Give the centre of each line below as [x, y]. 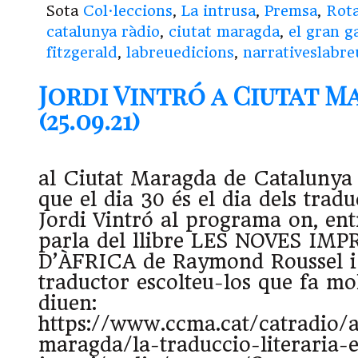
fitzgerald [82, 53]
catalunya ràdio [103, 32]
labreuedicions [180, 53]
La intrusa [219, 11]
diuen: [68, 304]
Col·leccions [128, 11]
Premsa [291, 11]
